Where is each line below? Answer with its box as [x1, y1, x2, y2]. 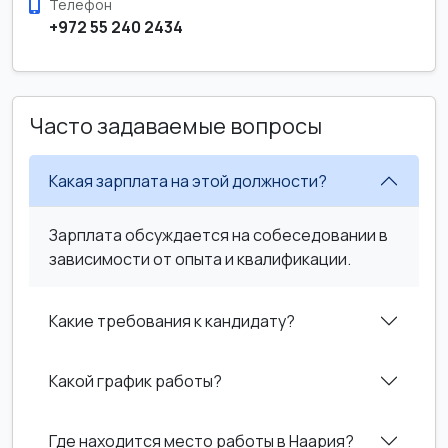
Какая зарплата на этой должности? [49, 169, 327, 192]
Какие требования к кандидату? [49, 309, 295, 332]
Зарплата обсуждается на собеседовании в [49, 224, 388, 246]
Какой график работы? [49, 369, 222, 392]
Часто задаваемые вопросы [29, 111, 322, 141]
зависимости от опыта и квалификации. [49, 248, 351, 270]
